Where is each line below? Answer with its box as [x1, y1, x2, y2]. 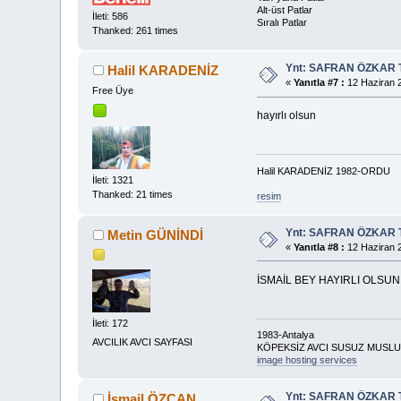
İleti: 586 [92, 11, 129, 22]
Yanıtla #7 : [294, 77, 346, 89]
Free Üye [92, 85, 134, 97]
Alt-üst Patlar [256, 4, 312, 16]
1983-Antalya [256, 329, 314, 341]
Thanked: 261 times [92, 25, 179, 37]
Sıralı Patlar [256, 17, 307, 29]
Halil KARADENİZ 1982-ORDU [256, 165, 390, 176]
